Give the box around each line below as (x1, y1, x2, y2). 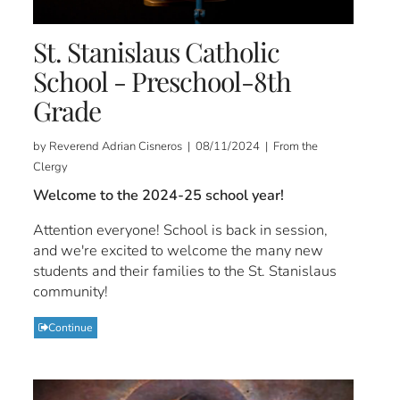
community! (33, 280, 109, 302)
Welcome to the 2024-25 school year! (33, 184, 285, 205)
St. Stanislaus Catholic (33, 33, 280, 70)
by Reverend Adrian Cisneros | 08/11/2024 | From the (33, 137, 319, 154)
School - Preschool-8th (33, 62, 292, 99)
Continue (48, 320, 94, 335)
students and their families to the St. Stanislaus (33, 260, 337, 281)
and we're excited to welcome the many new (33, 239, 324, 261)
